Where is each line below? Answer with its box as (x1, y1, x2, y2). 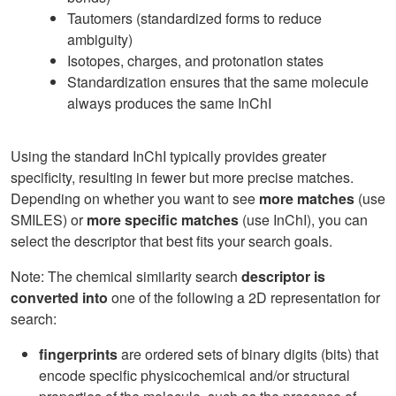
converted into (11, 287, 108, 308)
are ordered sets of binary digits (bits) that (118, 344, 378, 364)
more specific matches (87, 209, 239, 230)
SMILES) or (11, 209, 87, 230)
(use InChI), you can (239, 209, 368, 230)
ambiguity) (67, 29, 133, 49)
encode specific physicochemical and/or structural (39, 365, 350, 385)
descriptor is (241, 266, 325, 286)
